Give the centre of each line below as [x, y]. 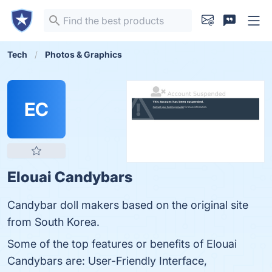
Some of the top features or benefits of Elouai [122, 244]
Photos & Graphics [83, 54]
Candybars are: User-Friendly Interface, [107, 261]
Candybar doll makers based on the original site [128, 205]
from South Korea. [53, 222]
